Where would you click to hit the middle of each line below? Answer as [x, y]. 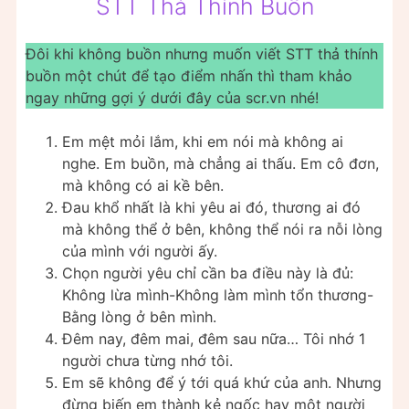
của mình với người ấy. [140, 251]
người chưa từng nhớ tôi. [147, 361]
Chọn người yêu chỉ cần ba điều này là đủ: [208, 273]
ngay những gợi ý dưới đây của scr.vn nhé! [172, 98]
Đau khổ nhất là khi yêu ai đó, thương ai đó [211, 207]
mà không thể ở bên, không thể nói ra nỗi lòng [222, 229]
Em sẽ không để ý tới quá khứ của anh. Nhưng [222, 383]
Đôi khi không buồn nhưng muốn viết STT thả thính [202, 54]
